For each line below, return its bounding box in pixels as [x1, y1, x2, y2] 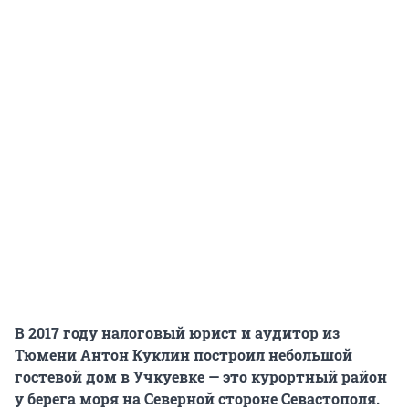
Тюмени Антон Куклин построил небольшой [15, 345, 352, 365]
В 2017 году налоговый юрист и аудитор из [15, 323, 340, 343]
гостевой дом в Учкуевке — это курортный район [15, 367, 387, 387]
